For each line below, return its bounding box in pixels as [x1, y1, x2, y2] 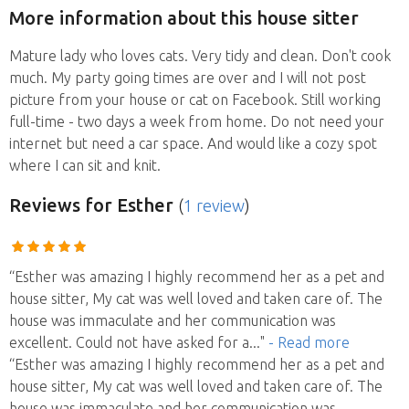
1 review [184, 195, 245, 215]
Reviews [9, 194, 80, 215]
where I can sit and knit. [9, 156, 161, 173]
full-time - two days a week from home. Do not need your [9, 112, 384, 130]
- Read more [268, 333, 350, 351]
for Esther [80, 194, 173, 215]
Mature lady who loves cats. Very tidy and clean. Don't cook [9, 47, 391, 64]
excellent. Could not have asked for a [9, 333, 249, 351]
